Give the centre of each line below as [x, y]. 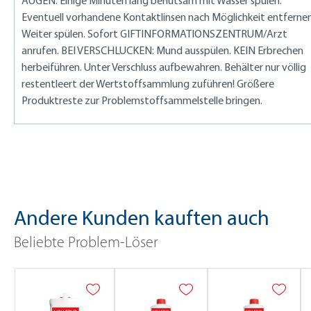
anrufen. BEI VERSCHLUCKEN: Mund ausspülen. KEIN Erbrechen [162, 50]
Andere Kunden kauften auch [142, 217]
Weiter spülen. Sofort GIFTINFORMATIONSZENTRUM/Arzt [154, 33]
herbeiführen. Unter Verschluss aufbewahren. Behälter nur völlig [164, 67]
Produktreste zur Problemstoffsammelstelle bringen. [142, 100]
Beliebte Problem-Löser [86, 243]
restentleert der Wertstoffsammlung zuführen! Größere [148, 83]
